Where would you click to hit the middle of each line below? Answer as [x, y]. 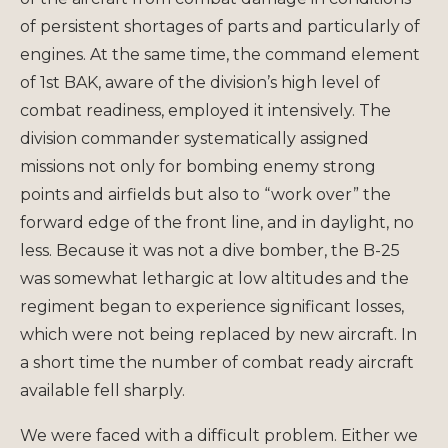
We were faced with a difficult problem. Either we [219, 435]
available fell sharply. [102, 390]
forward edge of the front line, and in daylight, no [217, 222]
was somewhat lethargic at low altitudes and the [214, 278]
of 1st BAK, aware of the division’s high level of [200, 82]
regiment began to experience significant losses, [212, 306]
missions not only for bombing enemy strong [198, 166]
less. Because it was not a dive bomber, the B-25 [210, 250]
